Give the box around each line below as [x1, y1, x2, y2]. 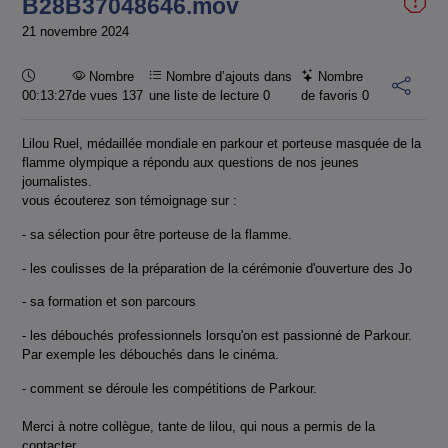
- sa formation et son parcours [22, 294, 196, 310]
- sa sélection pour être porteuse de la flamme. [22, 226, 292, 242]
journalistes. [22, 174, 96, 190]
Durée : [34, 67, 76, 83]
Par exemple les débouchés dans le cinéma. [22, 346, 283, 362]
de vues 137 [72, 87, 143, 103]
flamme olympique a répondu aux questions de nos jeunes [22, 155, 359, 171]
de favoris [300, 87, 362, 103]
